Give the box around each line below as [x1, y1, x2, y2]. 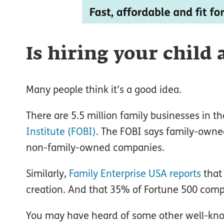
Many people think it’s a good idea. [26, 83, 181, 95]
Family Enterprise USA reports [69, 167, 201, 179]
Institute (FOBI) [26, 125, 96, 137]
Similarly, [26, 167, 69, 179]
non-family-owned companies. [26, 141, 164, 153]
